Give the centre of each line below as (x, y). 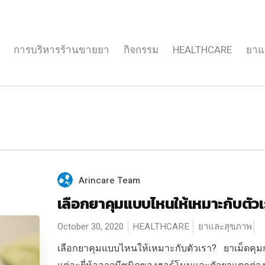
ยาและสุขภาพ (225, 227)
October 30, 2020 (90, 227)
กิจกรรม (141, 50)
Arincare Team (109, 180)
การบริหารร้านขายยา (62, 50)
